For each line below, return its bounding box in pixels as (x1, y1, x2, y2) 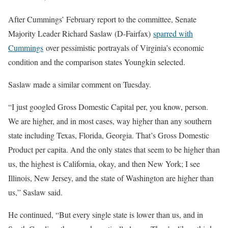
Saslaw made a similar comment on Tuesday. (8, 78, 151, 90)
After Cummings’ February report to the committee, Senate (8, 13, 196, 24)
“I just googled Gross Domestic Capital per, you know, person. (8, 101, 208, 112)
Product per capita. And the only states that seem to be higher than (8, 144, 220, 155)
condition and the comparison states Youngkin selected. (8, 56, 185, 67)
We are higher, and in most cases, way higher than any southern (8, 115, 212, 126)
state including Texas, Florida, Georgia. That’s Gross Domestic (8, 129, 209, 140)
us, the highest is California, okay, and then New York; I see (8, 158, 200, 169)
